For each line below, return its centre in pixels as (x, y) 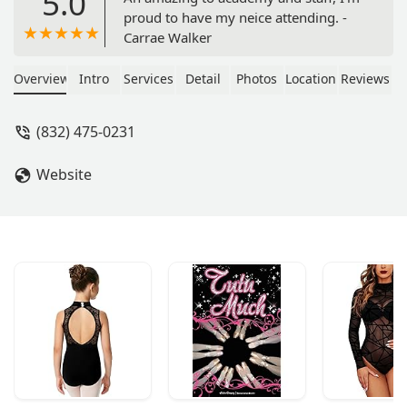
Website (64, 174)
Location (311, 78)
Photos (257, 78)
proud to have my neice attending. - (235, 17)
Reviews (366, 78)
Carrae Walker (168, 37)
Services (148, 78)
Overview (42, 78)
